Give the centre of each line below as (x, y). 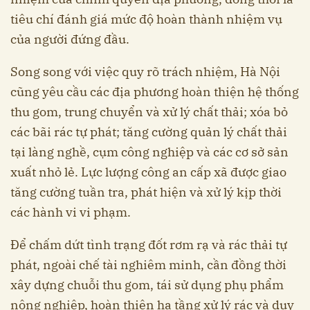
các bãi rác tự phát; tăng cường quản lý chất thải (149, 132)
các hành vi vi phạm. (71, 212)
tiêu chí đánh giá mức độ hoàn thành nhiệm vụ (146, 19)
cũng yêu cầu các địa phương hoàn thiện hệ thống (155, 92)
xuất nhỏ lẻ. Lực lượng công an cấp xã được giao (148, 172)
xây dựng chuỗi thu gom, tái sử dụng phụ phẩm (147, 285)
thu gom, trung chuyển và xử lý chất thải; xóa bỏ (149, 112)
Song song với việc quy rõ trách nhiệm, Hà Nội (145, 72)
